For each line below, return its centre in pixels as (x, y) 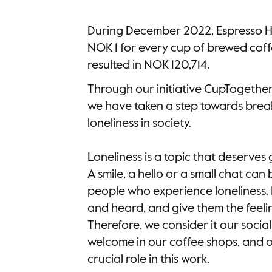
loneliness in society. (139, 124)
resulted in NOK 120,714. (148, 66)
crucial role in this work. (148, 260)
